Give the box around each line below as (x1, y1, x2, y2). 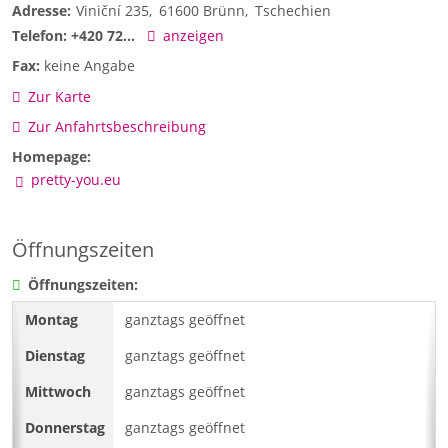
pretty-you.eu (30, 170, 121, 190)
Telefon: (12, 26, 67, 46)
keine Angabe (44, 56, 135, 76)
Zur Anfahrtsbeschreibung (27, 116, 206, 136)
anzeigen (162, 26, 224, 46)
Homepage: (12, 147, 91, 167)
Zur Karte (27, 86, 91, 106)
